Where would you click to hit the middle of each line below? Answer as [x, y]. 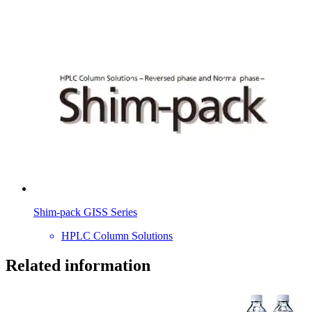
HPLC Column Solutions [117, 236]
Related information [78, 266]
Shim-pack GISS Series [85, 212]
